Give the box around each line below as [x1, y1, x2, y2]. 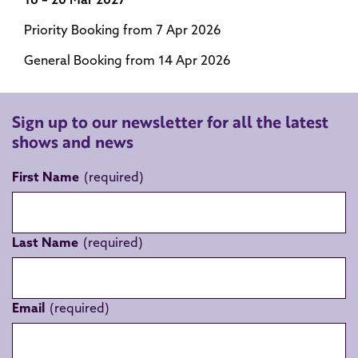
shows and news [12, 130, 133, 153]
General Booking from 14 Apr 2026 [24, 52, 231, 68]
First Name [12, 169, 79, 185]
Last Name [12, 234, 78, 250]
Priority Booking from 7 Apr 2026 [24, 22, 221, 38]
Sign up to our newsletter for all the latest [12, 110, 328, 133]
